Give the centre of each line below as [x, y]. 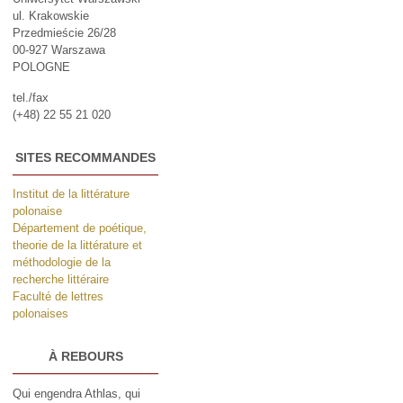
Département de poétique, [80, 228]
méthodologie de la [62, 263]
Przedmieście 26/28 [64, 32]
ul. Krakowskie [51, 15]
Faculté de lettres [58, 297]
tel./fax [31, 97]
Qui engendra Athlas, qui [76, 393]
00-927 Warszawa [59, 49]
